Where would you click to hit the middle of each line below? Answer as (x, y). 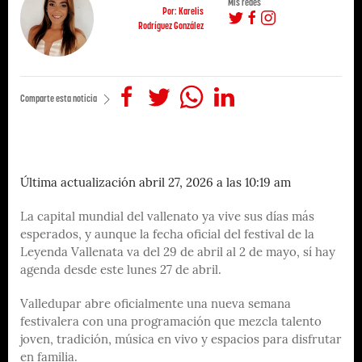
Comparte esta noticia (59, 98)
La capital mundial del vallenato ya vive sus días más (167, 217)
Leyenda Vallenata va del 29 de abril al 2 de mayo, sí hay (178, 253)
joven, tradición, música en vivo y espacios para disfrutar (181, 340)
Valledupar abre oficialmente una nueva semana (156, 305)
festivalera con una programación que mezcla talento (171, 322)
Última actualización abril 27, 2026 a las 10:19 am (156, 183)
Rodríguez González (170, 25)
